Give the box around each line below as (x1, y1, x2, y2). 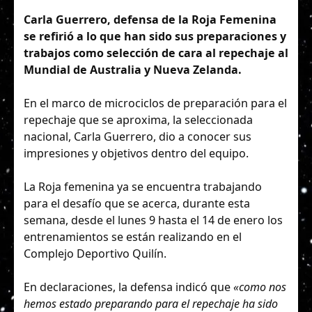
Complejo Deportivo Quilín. (24, 246, 166, 262)
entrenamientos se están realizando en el (24, 229, 242, 245)
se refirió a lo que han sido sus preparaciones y (24, 29, 286, 44)
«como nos (231, 279, 286, 295)
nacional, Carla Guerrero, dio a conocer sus (24, 129, 251, 145)
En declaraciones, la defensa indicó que (24, 279, 231, 295)
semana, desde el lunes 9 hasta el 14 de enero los (24, 212, 283, 228)
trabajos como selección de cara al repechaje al (24, 45, 288, 61)
